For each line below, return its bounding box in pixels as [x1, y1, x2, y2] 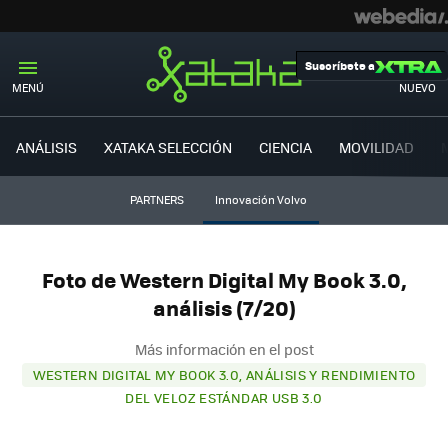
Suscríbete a [305, 57, 375, 74]
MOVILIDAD [339, 136, 414, 157]
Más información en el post [134, 338, 314, 359]
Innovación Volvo [214, 192, 307, 207]
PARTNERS [129, 192, 184, 207]
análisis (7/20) [152, 292, 296, 324]
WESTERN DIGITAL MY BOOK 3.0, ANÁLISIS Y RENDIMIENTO [32, 364, 416, 384]
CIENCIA [259, 136, 312, 157]
